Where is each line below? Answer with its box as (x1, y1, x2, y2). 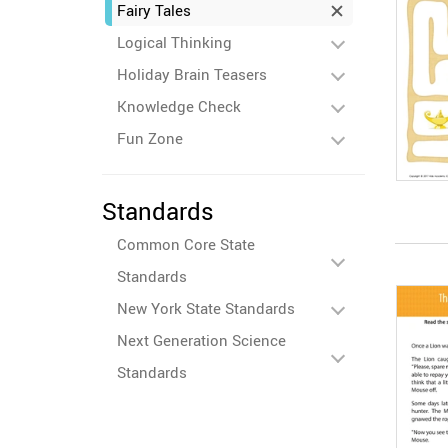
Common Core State (117, 234, 255, 254)
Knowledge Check (117, 96, 241, 116)
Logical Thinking (117, 32, 232, 52)
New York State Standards (117, 298, 295, 318)
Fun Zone (117, 128, 183, 148)
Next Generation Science (117, 330, 286, 350)
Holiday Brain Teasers (117, 64, 267, 84)
